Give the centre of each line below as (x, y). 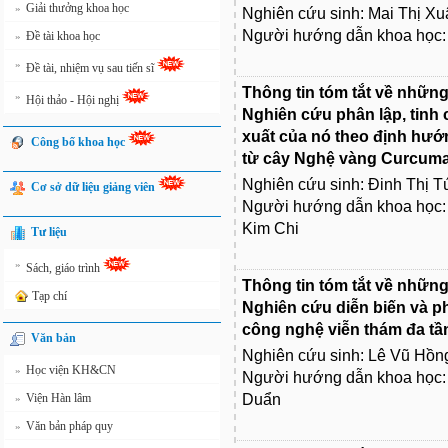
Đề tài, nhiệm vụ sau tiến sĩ (91, 68)
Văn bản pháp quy (69, 426)
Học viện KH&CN (71, 370)
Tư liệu (49, 232)
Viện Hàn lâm (58, 398)
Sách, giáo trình (64, 268)
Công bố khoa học (79, 142)
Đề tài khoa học (63, 36)
